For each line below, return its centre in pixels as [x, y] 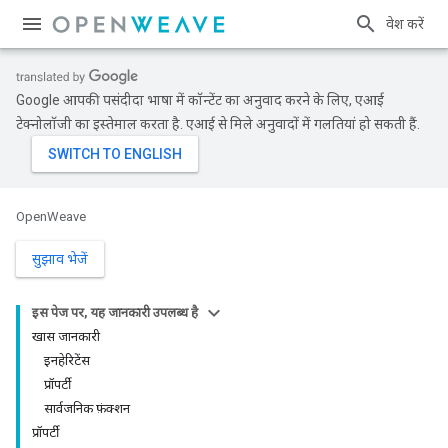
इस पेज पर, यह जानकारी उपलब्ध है [115, 312]
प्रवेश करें [405, 24]
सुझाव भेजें [60, 259]
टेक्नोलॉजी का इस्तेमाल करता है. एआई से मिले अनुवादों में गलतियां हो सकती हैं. [218, 124]
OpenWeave [51, 216]
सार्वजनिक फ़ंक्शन [87, 408]
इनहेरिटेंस [67, 360]
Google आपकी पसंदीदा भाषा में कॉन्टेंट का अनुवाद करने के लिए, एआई [200, 100]
